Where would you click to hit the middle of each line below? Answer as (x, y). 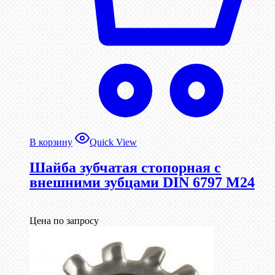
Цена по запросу (64, 221)
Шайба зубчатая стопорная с (125, 168)
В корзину (51, 142)
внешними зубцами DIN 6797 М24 (142, 183)
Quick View (113, 142)
